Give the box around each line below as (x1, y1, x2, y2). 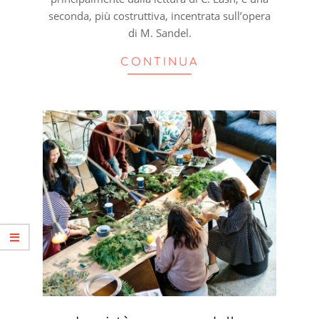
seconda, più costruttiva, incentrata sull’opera (48, 8, 271, 23)
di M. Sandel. (127, 25, 192, 40)
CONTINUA (120, 56, 199, 68)
